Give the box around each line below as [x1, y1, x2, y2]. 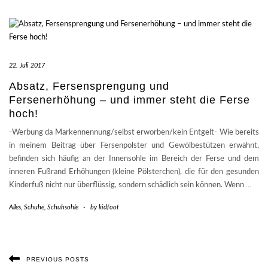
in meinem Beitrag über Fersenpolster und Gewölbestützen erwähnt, [9, 142, 259, 150]
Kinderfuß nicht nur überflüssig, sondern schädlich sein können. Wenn [9, 181, 246, 190]
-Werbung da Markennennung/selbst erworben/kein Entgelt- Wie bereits [9, 129, 259, 137]
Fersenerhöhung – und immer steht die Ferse [9, 94, 250, 106]
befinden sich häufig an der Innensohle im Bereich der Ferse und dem [9, 155, 259, 163]
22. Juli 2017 [9, 62, 45, 69]
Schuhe [24, 204, 44, 211]
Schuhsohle [47, 204, 78, 211]
